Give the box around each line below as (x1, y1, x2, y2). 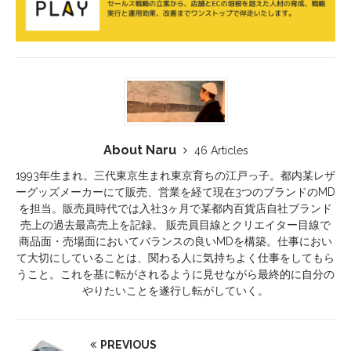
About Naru (103, 143, 179, 158)
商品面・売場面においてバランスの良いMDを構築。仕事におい (19, 235, 332, 248)
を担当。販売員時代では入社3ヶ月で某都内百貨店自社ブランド (19, 202, 332, 215)
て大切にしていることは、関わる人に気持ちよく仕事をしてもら (16, 251, 335, 265)
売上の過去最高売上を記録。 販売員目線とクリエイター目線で (20, 219, 331, 232)
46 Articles (194, 144, 248, 157)
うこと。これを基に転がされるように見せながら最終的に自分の (16, 268, 335, 281)
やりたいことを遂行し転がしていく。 (82, 284, 269, 298)
